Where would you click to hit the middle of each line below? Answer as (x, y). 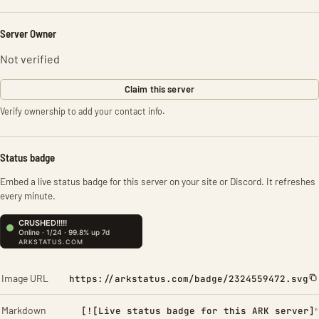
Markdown (24, 310)
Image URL (25, 278)
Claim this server (159, 89)
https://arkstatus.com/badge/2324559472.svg (189, 279)
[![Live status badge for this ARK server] (198, 311)
